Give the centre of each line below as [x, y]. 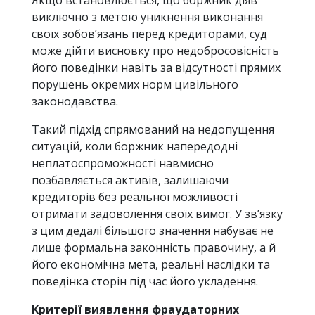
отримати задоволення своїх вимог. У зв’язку [157, 214]
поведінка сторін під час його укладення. [145, 282]
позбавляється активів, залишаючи [130, 180]
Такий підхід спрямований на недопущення [153, 130]
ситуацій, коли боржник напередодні [135, 147]
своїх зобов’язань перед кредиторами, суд [149, 34]
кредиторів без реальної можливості [135, 197]
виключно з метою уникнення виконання [147, 17]
